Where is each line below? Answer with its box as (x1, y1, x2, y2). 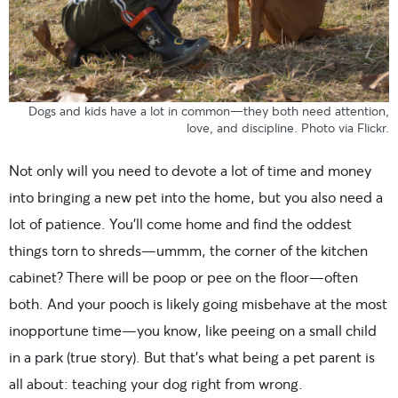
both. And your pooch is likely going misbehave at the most (9, 294, 387, 314)
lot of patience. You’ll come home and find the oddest (9, 214, 352, 234)
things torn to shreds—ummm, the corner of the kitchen (9, 241, 368, 260)
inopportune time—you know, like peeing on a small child (9, 321, 377, 340)
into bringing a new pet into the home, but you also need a (9, 187, 383, 207)
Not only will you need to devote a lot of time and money (9, 161, 371, 180)
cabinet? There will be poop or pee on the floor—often (9, 267, 358, 287)
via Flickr (338, 119, 386, 137)
